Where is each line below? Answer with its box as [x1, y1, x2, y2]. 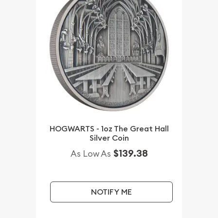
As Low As [70, 147, 111, 159]
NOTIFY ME [91, 186, 132, 197]
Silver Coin [89, 132, 129, 143]
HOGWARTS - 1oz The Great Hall [49, 123, 169, 134]
